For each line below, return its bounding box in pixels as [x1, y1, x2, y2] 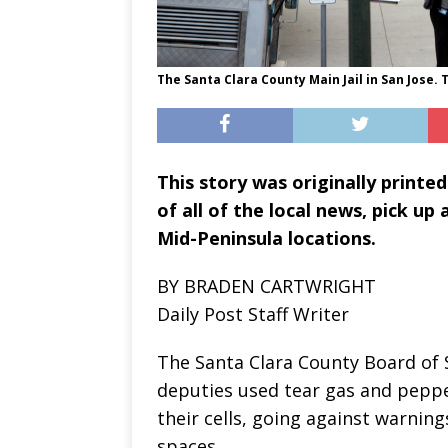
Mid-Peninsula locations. [157, 225, 376, 250]
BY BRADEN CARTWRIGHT [157, 273, 376, 298]
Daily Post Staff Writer [157, 301, 349, 326]
